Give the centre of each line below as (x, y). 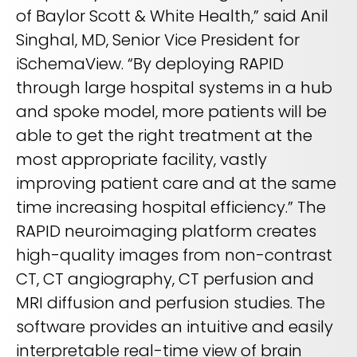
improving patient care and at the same (176, 184)
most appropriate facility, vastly (141, 160)
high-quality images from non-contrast (174, 255)
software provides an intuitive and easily (175, 327)
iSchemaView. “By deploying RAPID (150, 64)
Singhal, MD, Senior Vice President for (158, 40)
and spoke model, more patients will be (171, 112)
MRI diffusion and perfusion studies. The (171, 303)
